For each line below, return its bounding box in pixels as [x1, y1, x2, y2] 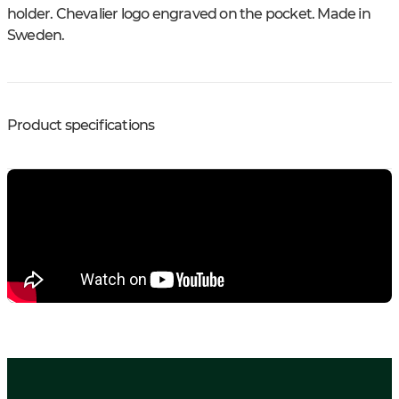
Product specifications [7, 117, 155, 134]
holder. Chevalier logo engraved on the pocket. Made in [7, 5, 370, 23]
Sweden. [7, 27, 65, 45]
